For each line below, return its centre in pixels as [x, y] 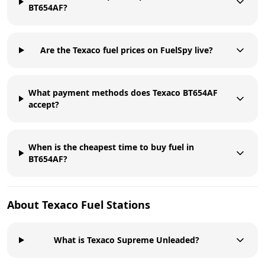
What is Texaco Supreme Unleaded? [127, 240]
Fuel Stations [114, 204]
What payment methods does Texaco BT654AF [123, 92]
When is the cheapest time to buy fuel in [112, 147]
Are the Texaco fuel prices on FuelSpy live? [127, 50]
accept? [43, 104]
